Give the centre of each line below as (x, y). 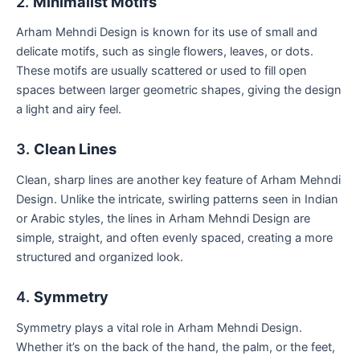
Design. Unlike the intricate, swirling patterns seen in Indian (177, 199)
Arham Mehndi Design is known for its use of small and (167, 33)
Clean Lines (75, 149)
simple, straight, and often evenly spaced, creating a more (174, 237)
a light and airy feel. (69, 110)
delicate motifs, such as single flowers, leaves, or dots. (165, 52)
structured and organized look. (100, 257)
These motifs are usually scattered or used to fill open (162, 71)
